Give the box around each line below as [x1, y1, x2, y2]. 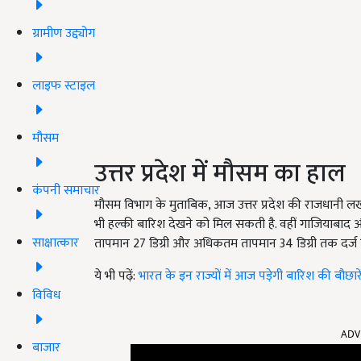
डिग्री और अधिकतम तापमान [146, 233, 280, 255]
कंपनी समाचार [32, 179, 100, 201]
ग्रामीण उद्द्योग [32, 22, 95, 44]
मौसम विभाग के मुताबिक [94, 194, 208, 217]
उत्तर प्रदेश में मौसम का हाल [94, 152, 346, 196]
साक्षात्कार [32, 231, 79, 254]
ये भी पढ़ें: [94, 265, 139, 288]
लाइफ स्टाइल [32, 74, 95, 97]
